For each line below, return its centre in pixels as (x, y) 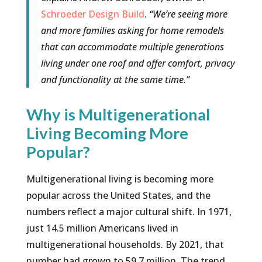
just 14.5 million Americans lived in (102, 228)
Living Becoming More (107, 133)
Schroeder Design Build (92, 14)
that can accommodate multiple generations (132, 47)
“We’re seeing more (188, 14)
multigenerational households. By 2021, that (125, 245)
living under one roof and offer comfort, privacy (138, 63)
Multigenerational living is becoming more (120, 179)
